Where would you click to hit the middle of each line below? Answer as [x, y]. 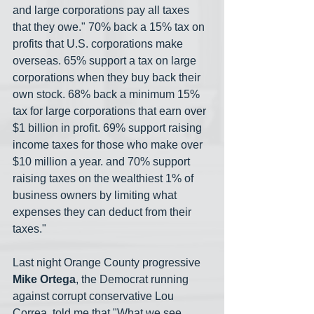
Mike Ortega [44, 280]
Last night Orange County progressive [108, 263]
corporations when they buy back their [108, 78]
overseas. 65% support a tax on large [106, 61]
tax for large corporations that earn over [111, 111]
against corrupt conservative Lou [95, 296]
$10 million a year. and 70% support [103, 162]
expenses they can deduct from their [103, 212]
